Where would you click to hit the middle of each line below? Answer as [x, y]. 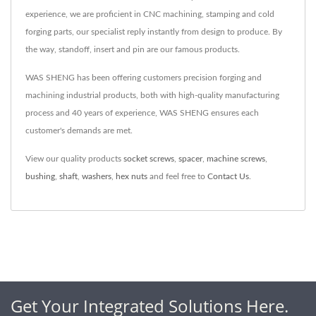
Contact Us [228, 176]
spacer [190, 158]
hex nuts [132, 176]
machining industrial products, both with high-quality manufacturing [152, 95]
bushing [40, 176]
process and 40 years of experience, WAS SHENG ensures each [142, 113]
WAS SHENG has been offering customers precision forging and [144, 77]
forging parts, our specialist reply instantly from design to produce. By [154, 31]
